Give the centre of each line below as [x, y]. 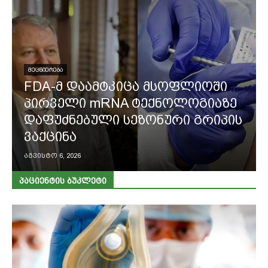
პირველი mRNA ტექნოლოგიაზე [130, 103]
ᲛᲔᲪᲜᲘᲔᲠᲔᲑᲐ [45, 69]
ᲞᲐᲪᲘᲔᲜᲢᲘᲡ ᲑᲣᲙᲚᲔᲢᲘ [63, 180]
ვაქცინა [50, 136]
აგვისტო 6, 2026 [52, 156]
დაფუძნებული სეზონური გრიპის [133, 120]
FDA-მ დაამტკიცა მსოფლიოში [126, 86]
